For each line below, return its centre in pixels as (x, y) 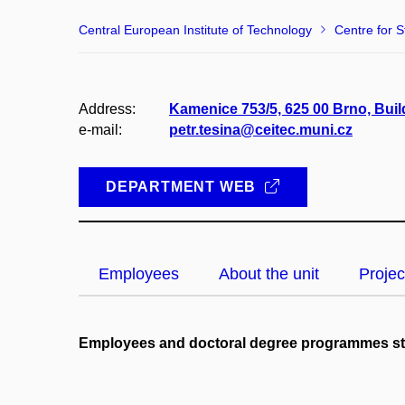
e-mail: (100, 130)
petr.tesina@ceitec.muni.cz (261, 130)
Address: (107, 109)
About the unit (269, 274)
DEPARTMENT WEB (183, 187)
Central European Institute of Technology (195, 30)
